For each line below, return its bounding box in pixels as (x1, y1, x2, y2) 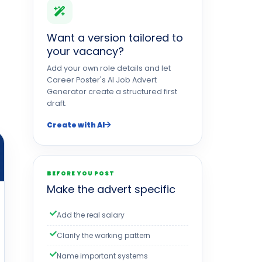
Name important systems (57, 251, 148, 261)
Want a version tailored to (47, 30, 183, 45)
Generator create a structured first (47, 87, 177, 96)
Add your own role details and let (47, 63, 171, 73)
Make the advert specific (47, 182, 175, 196)
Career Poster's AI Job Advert (47, 75, 157, 85)
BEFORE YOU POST (47, 170, 115, 177)
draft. (47, 98, 67, 108)
